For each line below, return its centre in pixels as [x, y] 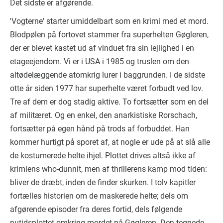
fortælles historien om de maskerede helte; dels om [99, 196]
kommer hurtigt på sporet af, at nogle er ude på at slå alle [110, 142]
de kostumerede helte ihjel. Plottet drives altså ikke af [103, 155]
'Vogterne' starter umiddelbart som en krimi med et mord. [109, 21]
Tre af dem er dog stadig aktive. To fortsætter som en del [109, 102]
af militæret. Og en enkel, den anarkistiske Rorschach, [104, 115]
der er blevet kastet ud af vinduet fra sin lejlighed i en [102, 48]
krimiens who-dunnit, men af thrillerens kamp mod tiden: [109, 169]
